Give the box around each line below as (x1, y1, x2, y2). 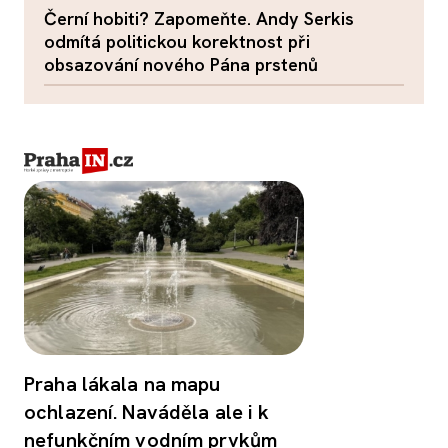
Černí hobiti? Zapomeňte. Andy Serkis (44, 6, 354, 30)
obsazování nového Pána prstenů (44, 52, 318, 76)
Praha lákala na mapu (24, 371, 221, 398)
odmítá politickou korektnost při (44, 29, 310, 53)
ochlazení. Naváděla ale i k (24, 399, 270, 426)
